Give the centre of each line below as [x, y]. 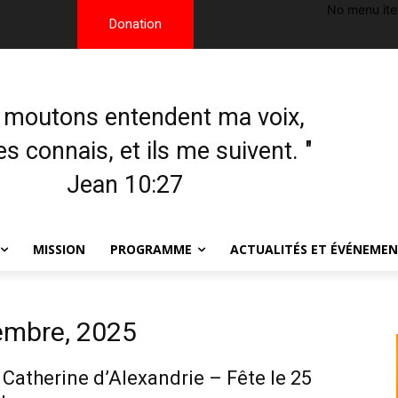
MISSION [59, 249]
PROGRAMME [151, 249]
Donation [135, 24]
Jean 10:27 [125, 185]
